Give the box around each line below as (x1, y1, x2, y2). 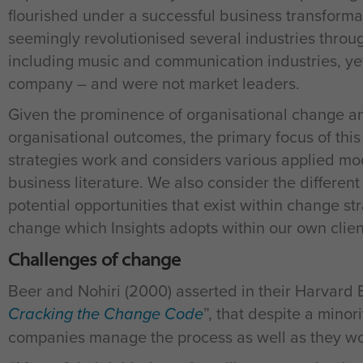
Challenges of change (8, 248, 181, 271)
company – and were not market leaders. (8, 71, 300, 95)
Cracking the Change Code (8, 301, 203, 326)
